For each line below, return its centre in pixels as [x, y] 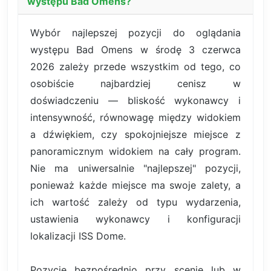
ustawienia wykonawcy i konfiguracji [135, 219]
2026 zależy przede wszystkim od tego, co [135, 67]
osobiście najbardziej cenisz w [135, 84]
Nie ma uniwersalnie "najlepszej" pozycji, [135, 168]
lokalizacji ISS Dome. [78, 236]
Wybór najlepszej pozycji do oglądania [135, 33]
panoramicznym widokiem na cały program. [135, 152]
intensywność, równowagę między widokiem [135, 118]
